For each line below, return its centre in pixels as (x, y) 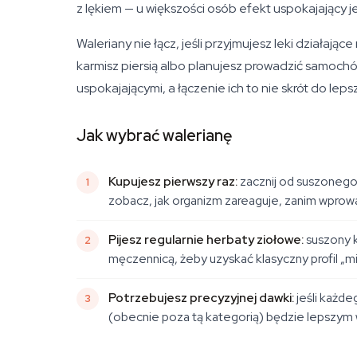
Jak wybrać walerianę (154, 135)
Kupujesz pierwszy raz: (173, 181)
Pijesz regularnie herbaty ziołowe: (206, 239)
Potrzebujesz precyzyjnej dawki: (201, 298)
